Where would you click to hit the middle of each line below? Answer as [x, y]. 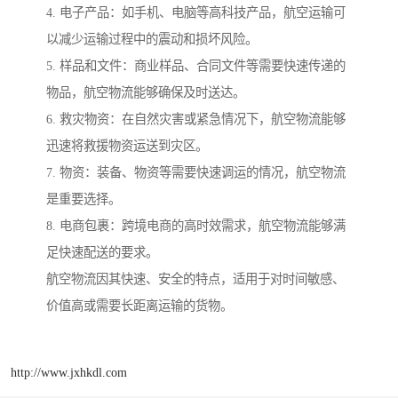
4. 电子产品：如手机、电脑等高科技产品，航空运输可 [196, 13]
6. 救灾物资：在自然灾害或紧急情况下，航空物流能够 [196, 119]
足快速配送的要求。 [102, 253]
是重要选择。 [84, 199]
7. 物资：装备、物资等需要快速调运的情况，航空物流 [196, 173]
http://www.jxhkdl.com [69, 372]
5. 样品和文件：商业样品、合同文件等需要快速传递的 [196, 66]
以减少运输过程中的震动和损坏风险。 [152, 40]
